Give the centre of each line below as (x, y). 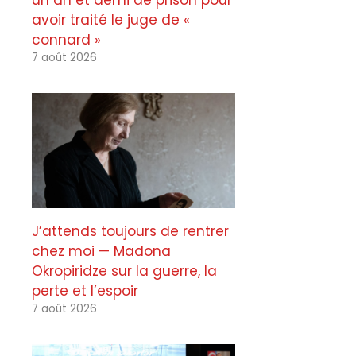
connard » (66, 40)
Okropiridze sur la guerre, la (124, 271)
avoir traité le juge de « (111, 20)
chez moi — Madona (101, 252)
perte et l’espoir (85, 291)
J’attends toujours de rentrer (130, 232)
